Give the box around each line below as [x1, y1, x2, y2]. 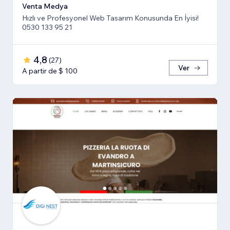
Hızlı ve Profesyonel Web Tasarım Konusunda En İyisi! [22, 13, 199, 23]
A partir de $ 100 [22, 66, 78, 75]
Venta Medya [22, 1, 68, 11]
